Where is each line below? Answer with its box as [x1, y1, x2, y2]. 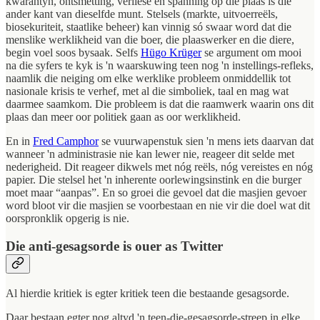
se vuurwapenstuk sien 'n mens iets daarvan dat [99, 135, 314, 148]
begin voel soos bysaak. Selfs [6, 46, 141, 59]
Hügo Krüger [141, 46, 201, 59]
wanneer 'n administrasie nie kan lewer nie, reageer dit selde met [6, 148, 294, 161]
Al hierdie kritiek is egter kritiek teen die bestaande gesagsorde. [6, 286, 289, 299]
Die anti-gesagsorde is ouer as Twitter [6, 239, 223, 254]
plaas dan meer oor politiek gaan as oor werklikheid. [6, 111, 241, 124]
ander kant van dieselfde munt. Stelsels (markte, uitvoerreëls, [6, 8, 278, 21]
